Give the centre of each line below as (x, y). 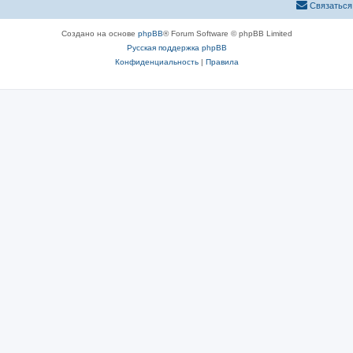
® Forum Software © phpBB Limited (227, 33)
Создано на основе (99, 33)
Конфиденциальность (156, 61)
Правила (222, 61)
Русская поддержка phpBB (176, 47)
